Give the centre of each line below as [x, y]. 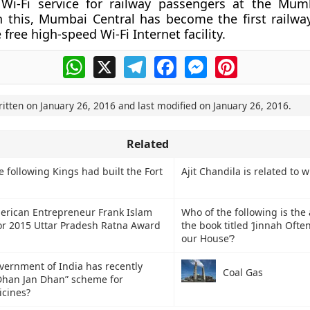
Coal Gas [243, 273]
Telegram [170, 62]
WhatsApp [112, 62]
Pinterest [261, 62]
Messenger [236, 62]
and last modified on [164, 106]
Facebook [201, 62]
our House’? [208, 238]
